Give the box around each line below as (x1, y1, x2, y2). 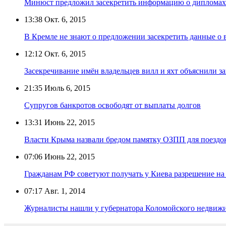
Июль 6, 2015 (42, 83, 90, 92)
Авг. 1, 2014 (42, 186, 85, 195)
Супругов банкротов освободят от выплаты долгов (24, 100, 201, 109)
